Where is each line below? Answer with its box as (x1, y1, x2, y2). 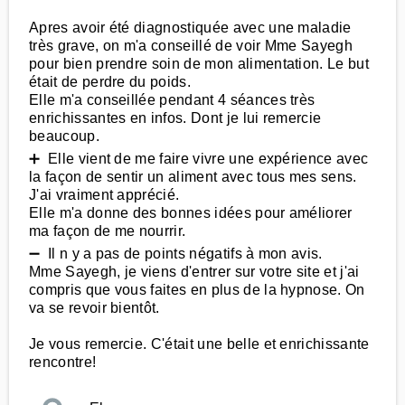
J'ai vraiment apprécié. (29, 187, 180, 202)
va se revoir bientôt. (29, 300, 160, 316)
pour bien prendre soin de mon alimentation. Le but (29, 56, 370, 71)
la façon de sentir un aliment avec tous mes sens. (29, 169, 357, 184)
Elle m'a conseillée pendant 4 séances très (29, 92, 316, 108)
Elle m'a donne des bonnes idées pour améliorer (29, 205, 353, 221)
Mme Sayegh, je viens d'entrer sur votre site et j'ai (29, 264, 360, 279)
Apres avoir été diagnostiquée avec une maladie (29, 20, 352, 35)
